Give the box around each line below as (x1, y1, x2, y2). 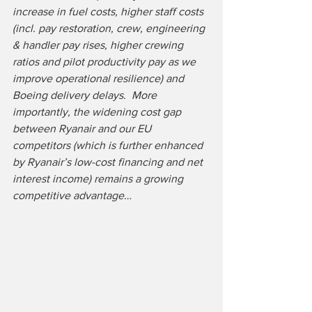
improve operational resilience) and (13, 72, 187, 84)
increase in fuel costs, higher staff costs (13, 5, 206, 17)
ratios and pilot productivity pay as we (13, 55, 198, 68)
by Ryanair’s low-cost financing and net (13, 155, 205, 168)
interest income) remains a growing (13, 172, 186, 185)
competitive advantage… (13, 189, 132, 201)
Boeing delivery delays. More (13, 88, 159, 101)
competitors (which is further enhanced (13, 139, 205, 151)
